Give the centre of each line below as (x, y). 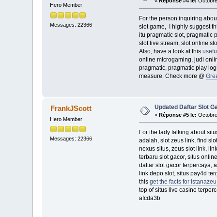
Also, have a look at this (170, 52)
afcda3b (149, 198)
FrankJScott (71, 108)
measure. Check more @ (172, 76)
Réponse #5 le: (178, 115)
